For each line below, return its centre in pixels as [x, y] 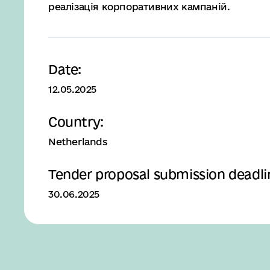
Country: [76, 122]
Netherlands [78, 142]
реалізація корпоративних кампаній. [139, 7]
